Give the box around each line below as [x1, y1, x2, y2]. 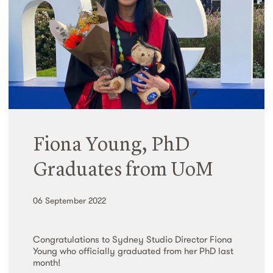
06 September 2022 [33, 195, 106, 207]
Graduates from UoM [33, 161, 213, 181]
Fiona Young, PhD [33, 136, 190, 156]
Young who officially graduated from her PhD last [33, 245, 233, 257]
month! [33, 257, 60, 269]
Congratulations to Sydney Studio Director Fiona [33, 233, 232, 246]
